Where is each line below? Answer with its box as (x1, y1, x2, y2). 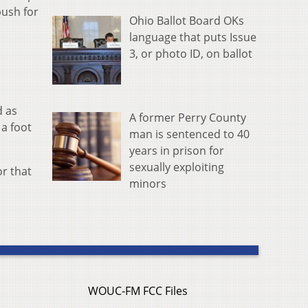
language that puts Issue (129, 29, 256, 45)
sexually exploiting (129, 159, 224, 175)
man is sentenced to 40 (129, 126, 250, 142)
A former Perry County (129, 109, 246, 125)
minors (129, 175, 166, 191)
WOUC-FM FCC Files (88, 283, 188, 299)
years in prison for (129, 142, 224, 158)
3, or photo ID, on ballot (129, 45, 252, 61)
